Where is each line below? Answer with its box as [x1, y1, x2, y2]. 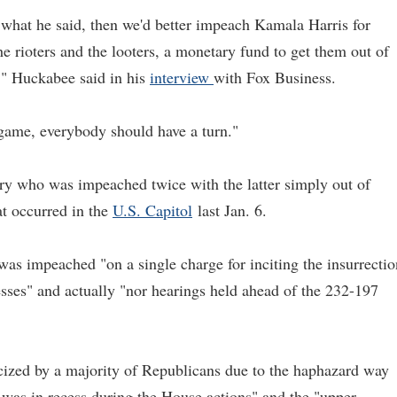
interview [150, 66, 214, 88]
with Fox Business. [214, 66, 336, 88]
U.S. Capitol [113, 199, 192, 221]
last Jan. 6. [192, 199, 267, 221]
